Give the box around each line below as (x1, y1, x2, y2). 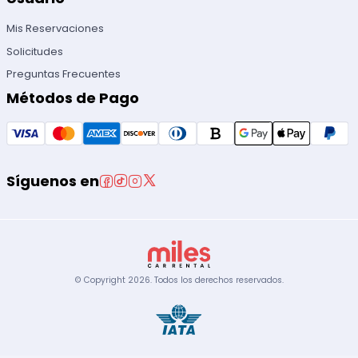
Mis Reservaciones (6, 21, 105, 37)
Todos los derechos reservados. (153, 273, 284, 286)
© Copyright (74, 273, 128, 286)
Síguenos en (6, 170, 100, 191)
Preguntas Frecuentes (6, 66, 121, 82)
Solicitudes (6, 43, 64, 59)
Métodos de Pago (6, 87, 140, 108)
